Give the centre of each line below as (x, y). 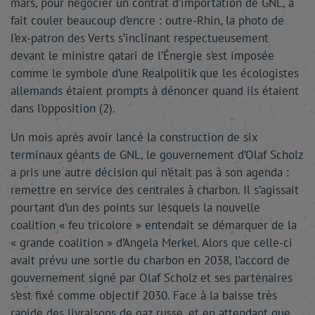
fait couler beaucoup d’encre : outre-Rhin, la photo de (147, 20)
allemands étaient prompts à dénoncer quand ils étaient (155, 91)
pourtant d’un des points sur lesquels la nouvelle (135, 207)
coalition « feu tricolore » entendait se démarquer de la (154, 225)
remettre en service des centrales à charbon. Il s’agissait (155, 190)
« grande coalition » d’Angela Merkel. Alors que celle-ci (152, 243)
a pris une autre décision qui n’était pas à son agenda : (150, 172)
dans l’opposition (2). (63, 108)
